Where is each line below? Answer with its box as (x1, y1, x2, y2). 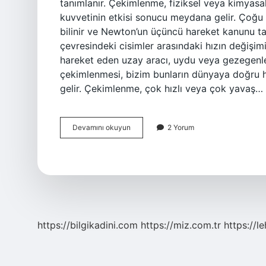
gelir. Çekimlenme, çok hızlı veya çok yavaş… (60, 83, 263, 94)
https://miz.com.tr (141, 219, 221, 231)
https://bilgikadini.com (37, 219, 138, 231)
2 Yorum (167, 123, 194, 132)
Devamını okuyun (72, 123, 131, 132)
